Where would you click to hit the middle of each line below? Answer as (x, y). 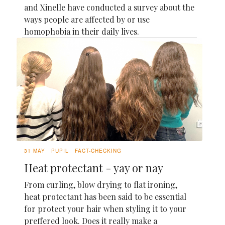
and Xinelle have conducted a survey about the (109, 7)
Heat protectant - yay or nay (94, 167)
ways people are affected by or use (87, 19)
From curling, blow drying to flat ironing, (101, 184)
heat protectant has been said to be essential (105, 196)
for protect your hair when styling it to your (105, 208)
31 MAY (35, 150)
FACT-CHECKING (98, 150)
